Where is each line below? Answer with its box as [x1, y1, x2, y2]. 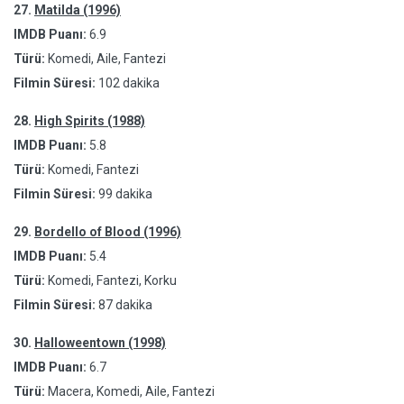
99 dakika [98, 187, 152, 201]
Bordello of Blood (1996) [34, 225, 181, 239]
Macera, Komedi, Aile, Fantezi [45, 384, 215, 399]
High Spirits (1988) [34, 114, 145, 128]
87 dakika [98, 298, 152, 312]
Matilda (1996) [34, 3, 121, 17]
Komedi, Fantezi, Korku [45, 273, 177, 288]
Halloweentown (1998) [34, 335, 166, 350]
